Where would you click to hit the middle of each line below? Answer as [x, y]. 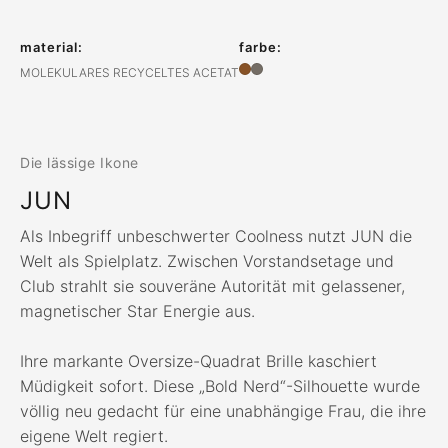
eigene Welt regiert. [94, 435]
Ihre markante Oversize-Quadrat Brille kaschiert [198, 360]
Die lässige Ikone [79, 162]
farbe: [260, 46]
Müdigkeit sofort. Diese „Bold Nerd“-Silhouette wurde [220, 385]
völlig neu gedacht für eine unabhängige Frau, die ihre [223, 410]
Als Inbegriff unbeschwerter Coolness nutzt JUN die [216, 235]
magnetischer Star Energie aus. [137, 310]
